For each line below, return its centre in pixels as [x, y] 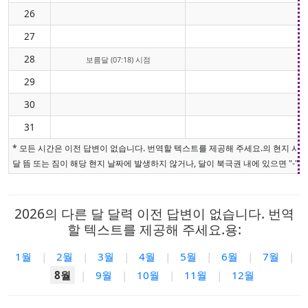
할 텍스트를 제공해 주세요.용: [154, 229]
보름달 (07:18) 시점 [118, 59]
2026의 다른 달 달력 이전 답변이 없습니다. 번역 [154, 213]
